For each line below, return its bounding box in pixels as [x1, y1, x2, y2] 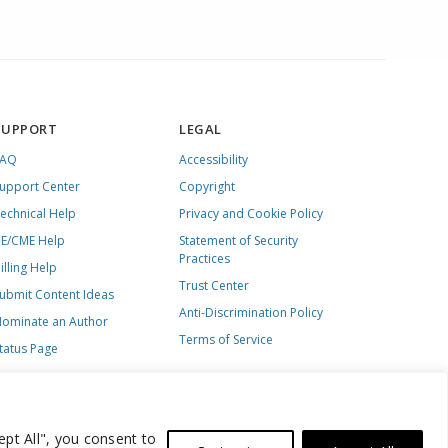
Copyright [179, 178, 236, 195]
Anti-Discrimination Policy [179, 304, 324, 321]
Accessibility [179, 151, 249, 168]
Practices [179, 250, 231, 267]
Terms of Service [179, 331, 274, 348]
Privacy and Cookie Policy [179, 205, 324, 222]
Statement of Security [179, 232, 299, 249]
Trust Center [179, 277, 250, 294]
